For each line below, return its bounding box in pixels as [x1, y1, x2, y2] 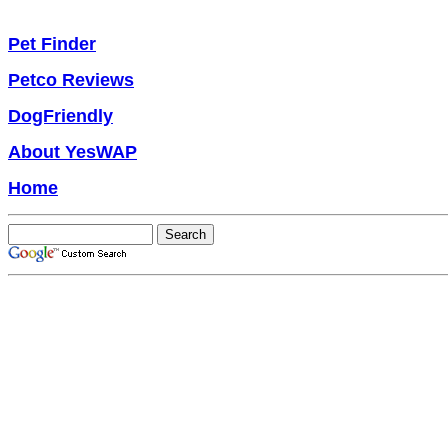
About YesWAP [8, 142, 137, 162]
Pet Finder [8, 34, 96, 54]
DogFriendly [8, 106, 113, 126]
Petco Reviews [8, 70, 134, 90]
